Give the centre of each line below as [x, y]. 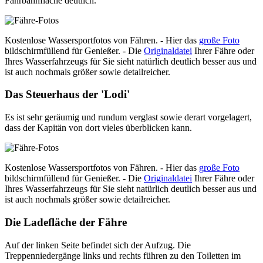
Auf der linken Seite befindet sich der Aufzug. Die [98, 245]
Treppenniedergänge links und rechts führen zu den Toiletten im [123, 255]
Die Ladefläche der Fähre [66, 222]
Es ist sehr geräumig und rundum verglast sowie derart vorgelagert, [128, 117]
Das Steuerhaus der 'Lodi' [67, 95]
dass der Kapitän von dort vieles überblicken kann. [98, 128]
